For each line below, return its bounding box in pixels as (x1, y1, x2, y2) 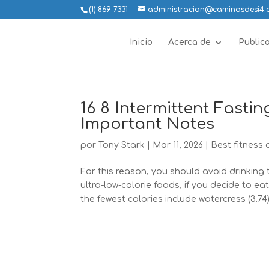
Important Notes (80, 115, 215, 133)
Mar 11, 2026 (153, 141, 204, 150)
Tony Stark (98, 141, 145, 150)
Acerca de (168, 38, 211, 47)
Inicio (129, 38, 153, 47)
